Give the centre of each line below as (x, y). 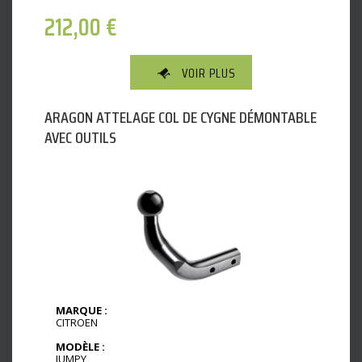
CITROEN (77, 323)
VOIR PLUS (209, 74)
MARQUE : (82, 311)
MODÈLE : (80, 347)
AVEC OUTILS (80, 138)
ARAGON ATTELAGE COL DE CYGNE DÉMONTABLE (181, 118)
